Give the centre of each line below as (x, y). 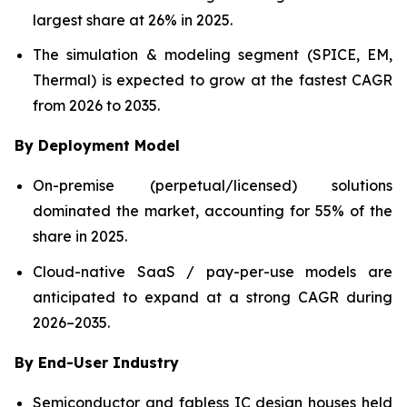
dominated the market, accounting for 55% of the (213, 211)
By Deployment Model (97, 146)
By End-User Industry (97, 362)
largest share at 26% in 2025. (133, 20)
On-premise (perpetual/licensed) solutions (213, 186)
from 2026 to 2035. (96, 106)
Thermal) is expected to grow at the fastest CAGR (213, 80)
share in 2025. (80, 237)
